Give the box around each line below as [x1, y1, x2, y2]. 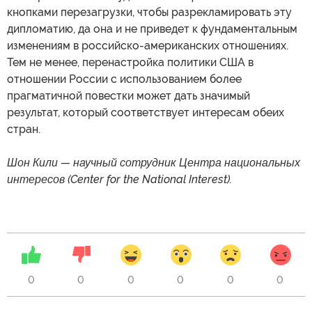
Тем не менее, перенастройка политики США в [7, 56, 253, 70]
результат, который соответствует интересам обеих [7, 106, 284, 120]
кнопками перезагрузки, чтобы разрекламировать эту [7, 6, 292, 19]
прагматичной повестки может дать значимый [7, 89, 250, 103]
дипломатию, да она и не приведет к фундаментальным [7, 22, 297, 36]
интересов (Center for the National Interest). [7, 173, 232, 187]
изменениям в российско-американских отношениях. [7, 39, 288, 53]
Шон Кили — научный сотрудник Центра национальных [7, 156, 300, 170]
